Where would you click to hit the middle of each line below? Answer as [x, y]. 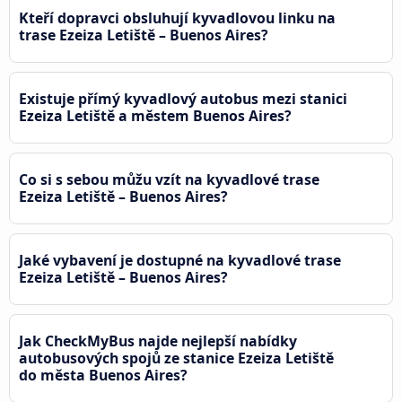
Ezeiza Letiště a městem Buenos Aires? [155, 115]
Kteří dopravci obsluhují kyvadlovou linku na [177, 17]
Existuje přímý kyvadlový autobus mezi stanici [183, 98]
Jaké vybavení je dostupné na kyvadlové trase [180, 260]
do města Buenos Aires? [103, 375]
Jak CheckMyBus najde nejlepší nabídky [158, 341]
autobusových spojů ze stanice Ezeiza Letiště [176, 358]
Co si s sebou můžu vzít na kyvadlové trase [169, 179]
